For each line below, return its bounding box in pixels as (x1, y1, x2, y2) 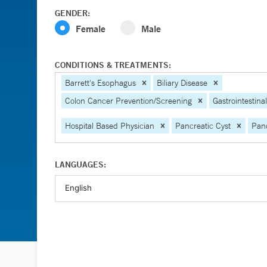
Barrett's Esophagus (65, 77, 136, 88)
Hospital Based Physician (65, 120, 154, 131)
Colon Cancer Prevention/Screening (65, 95, 192, 106)
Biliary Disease (157, 77, 207, 88)
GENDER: (55, 8, 90, 18)
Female (76, 22, 105, 35)
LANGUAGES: (55, 159, 106, 170)
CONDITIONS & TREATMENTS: (55, 60, 171, 70)
